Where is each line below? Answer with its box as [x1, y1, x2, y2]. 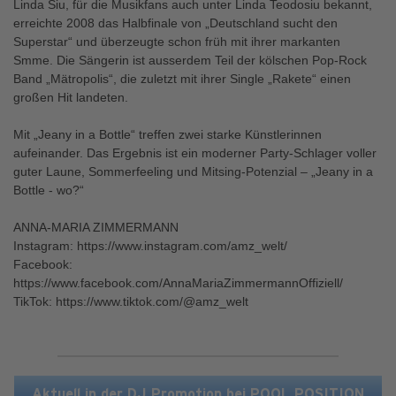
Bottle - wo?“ [13, 183, 84, 197]
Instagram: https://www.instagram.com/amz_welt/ [13, 239, 287, 253]
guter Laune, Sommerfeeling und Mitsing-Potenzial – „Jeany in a [13, 164, 373, 179]
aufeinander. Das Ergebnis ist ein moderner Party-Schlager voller [13, 146, 377, 160]
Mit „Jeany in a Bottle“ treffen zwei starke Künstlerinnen [13, 127, 322, 141]
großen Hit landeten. [13, 90, 128, 104]
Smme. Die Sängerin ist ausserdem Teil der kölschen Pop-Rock [13, 53, 367, 67]
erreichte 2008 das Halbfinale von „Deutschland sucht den [13, 16, 338, 30]
